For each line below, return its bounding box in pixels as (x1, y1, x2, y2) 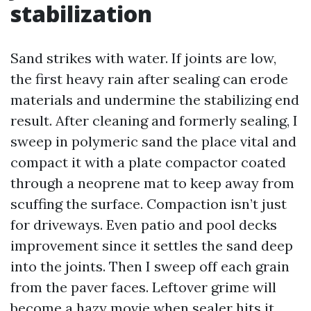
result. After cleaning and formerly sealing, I (10, 112, 298, 129)
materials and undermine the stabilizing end (10, 91, 299, 108)
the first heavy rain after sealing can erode (10, 70, 288, 87)
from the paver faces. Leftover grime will (10, 278, 276, 296)
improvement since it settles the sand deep (10, 237, 293, 254)
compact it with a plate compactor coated (10, 153, 286, 171)
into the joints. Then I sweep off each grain (10, 258, 289, 275)
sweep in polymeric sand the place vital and (10, 133, 296, 150)
